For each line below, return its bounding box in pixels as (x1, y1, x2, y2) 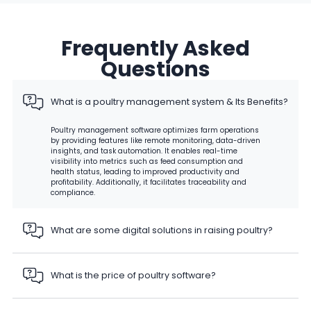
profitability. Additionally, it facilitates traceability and (51, 176, 246, 187)
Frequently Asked (61, 33, 250, 63)
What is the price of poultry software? (51, 269, 216, 282)
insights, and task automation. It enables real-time (51, 145, 237, 156)
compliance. (51, 187, 95, 198)
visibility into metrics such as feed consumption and (51, 155, 243, 167)
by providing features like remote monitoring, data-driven (51, 135, 260, 146)
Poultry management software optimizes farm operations (51, 124, 259, 135)
